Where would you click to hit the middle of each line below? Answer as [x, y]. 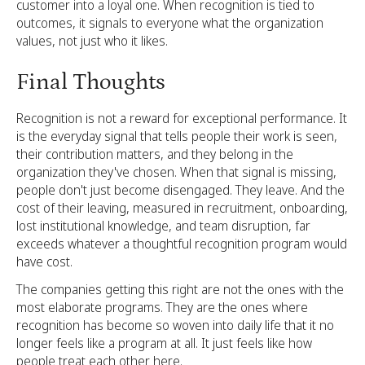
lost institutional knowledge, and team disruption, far [163, 226]
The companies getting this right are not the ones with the [180, 289]
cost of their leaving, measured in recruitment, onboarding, [182, 208]
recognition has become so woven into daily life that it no [175, 325]
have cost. [44, 262]
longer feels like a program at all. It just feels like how [164, 343]
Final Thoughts [91, 82]
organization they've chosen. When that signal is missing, [176, 172]
